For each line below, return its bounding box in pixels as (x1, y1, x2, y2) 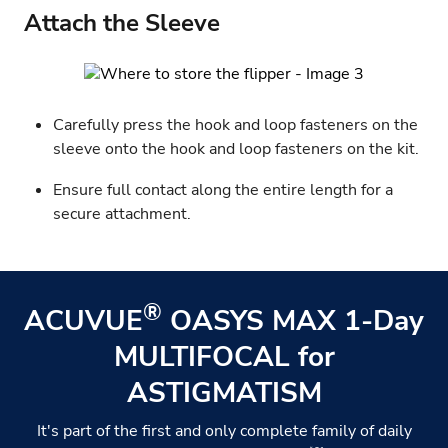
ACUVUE (24, 301, 143, 340)
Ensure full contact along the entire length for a (53, 178, 393, 201)
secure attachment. (53, 202, 191, 225)
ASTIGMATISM (126, 373, 322, 412)
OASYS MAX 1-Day (162, 301, 424, 340)
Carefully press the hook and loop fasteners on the (53, 114, 418, 137)
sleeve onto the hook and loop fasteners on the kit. (53, 138, 423, 161)
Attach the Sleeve (24, 7, 220, 40)
